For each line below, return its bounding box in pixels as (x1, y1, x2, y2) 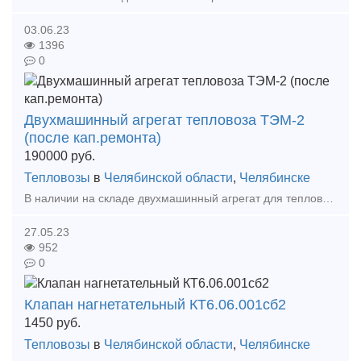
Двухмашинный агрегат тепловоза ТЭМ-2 (24, 111, 305, 128)
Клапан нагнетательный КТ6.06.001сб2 (24, 297, 286, 313)
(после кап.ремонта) (24, 129, 161, 146)
